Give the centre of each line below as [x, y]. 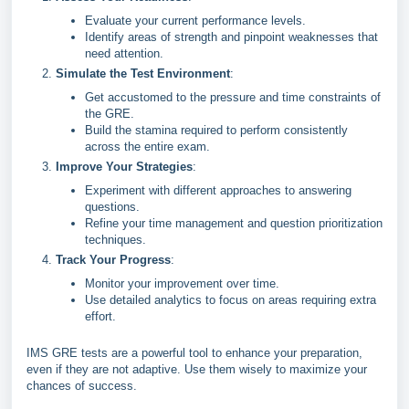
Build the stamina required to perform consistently [216, 130]
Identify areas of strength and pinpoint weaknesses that [231, 37]
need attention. [124, 53]
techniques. [115, 240]
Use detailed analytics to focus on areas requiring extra [231, 300]
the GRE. [110, 114]
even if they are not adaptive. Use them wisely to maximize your [197, 369]
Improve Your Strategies [124, 167]
